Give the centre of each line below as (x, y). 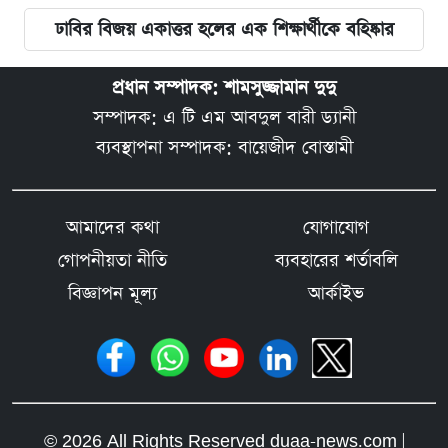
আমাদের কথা (112, 227)
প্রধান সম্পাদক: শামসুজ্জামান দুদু (224, 87)
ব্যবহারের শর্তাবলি (336, 260)
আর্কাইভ (336, 293)
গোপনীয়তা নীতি (112, 260)
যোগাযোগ (336, 227)
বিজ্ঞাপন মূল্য (112, 293)
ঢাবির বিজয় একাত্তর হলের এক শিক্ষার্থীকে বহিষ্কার (224, 29)
